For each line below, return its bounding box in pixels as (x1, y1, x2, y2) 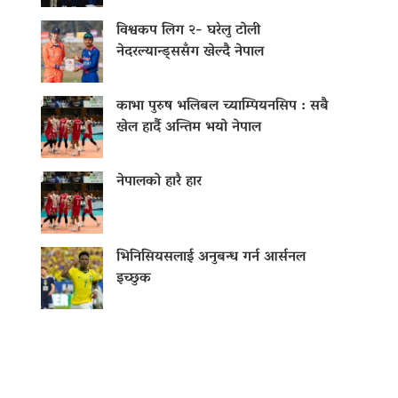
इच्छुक (116, 266, 151, 293)
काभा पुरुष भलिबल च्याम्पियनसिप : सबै (116, 93, 329, 121)
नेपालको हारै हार (116, 169, 202, 196)
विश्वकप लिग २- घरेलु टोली (116, 18, 260, 45)
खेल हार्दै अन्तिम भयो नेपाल (116, 115, 261, 142)
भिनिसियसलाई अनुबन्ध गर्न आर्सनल (116, 244, 306, 272)
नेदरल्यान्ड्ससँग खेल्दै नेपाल (116, 39, 264, 67)
